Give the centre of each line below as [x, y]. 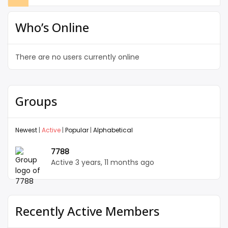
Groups [36, 101]
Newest [26, 130]
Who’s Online [52, 27]
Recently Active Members [87, 211]
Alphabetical [113, 130]
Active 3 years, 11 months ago [103, 163]
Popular [77, 130]
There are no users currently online [77, 57]
